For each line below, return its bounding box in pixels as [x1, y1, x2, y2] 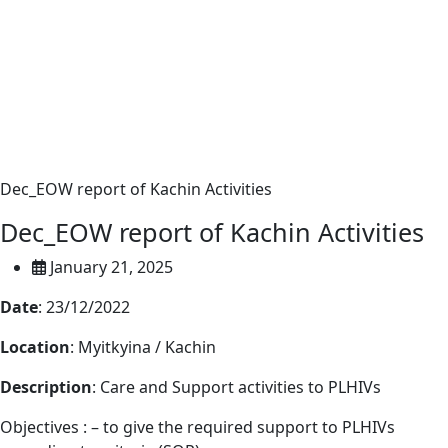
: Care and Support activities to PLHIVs [92, 375, 381, 398]
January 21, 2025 [50, 255, 173, 278]
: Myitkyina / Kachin [70, 335, 216, 358]
